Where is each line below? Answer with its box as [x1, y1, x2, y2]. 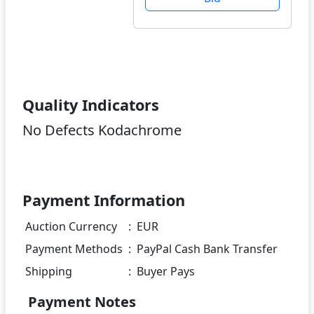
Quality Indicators [22, 94, 159, 115]
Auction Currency [25, 218, 117, 234]
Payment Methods [25, 240, 123, 257]
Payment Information [22, 189, 185, 210]
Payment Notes [28, 292, 136, 311]
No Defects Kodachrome [22, 120, 182, 139]
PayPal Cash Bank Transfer [137, 240, 278, 257]
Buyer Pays [137, 263, 195, 279]
